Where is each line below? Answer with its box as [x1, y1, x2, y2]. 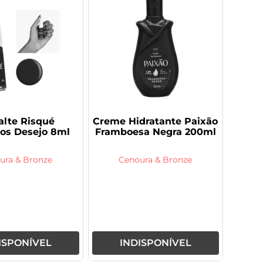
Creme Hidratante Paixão [93, 116, 218, 127]
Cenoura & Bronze [119, 154, 193, 166]
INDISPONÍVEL [119, 237, 191, 248]
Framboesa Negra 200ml [95, 126, 216, 138]
